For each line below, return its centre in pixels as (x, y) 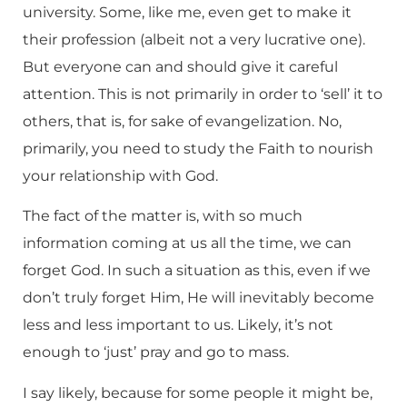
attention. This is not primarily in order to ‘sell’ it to (203, 94)
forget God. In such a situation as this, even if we (197, 271)
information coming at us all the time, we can (187, 243)
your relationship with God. (120, 175)
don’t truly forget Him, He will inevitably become (199, 298)
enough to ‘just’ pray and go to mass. (156, 352)
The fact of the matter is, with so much (163, 216)
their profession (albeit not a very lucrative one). (194, 39)
